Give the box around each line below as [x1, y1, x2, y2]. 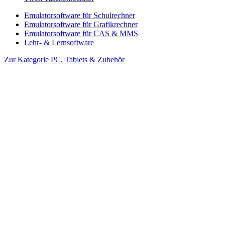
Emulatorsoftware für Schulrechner [24, 11, 135, 20]
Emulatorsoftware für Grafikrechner [24, 20, 138, 29]
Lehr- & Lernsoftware [24, 38, 94, 47]
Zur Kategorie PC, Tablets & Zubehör [4, 55, 125, 64]
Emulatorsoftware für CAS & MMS [24, 29, 138, 38]
